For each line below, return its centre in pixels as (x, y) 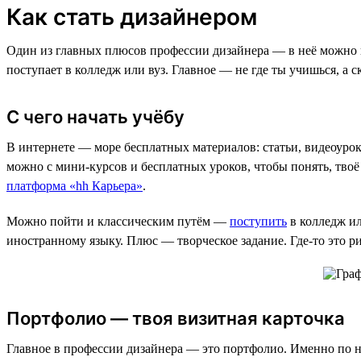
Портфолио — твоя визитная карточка (176, 318)
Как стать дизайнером (132, 17)
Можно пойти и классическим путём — (118, 221)
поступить (258, 221)
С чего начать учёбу (95, 116)
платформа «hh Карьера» (75, 185)
